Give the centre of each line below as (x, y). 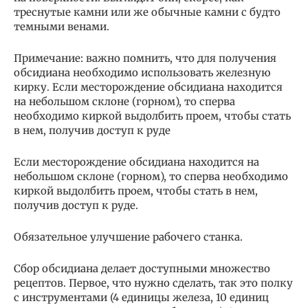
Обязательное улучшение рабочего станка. (128, 236)
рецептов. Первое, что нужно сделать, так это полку (153, 283)
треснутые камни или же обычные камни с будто (147, 12)
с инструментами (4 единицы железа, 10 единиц (141, 297)
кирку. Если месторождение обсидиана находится (148, 87)
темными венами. (62, 26)
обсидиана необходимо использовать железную (142, 72)
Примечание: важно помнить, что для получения (145, 58)
